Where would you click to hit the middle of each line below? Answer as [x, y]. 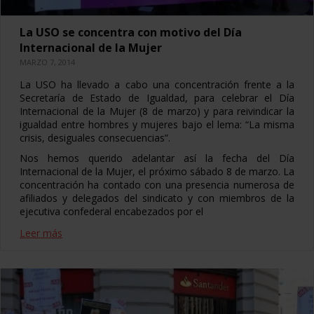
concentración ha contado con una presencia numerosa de [157, 184]
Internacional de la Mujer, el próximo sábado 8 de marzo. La [157, 171]
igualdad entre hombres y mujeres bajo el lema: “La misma [157, 124]
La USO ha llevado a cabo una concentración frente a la [157, 84]
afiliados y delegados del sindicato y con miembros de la [157, 198]
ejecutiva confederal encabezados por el [111, 211]
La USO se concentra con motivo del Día [131, 32]
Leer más [41, 233]
